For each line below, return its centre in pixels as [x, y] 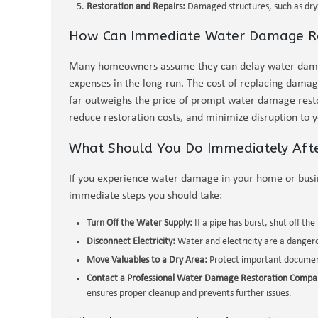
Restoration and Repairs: [136, 7]
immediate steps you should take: [146, 196]
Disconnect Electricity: [131, 242]
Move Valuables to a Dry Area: [147, 260]
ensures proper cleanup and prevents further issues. [189, 294]
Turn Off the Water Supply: [139, 223]
